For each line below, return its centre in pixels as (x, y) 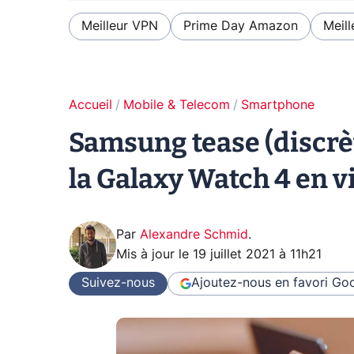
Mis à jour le (154, 254)
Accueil (90, 105)
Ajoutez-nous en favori (260, 283)
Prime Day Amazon (241, 26)
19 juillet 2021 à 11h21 (257, 254)
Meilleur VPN (120, 26)
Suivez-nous (118, 283)
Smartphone (278, 105)
